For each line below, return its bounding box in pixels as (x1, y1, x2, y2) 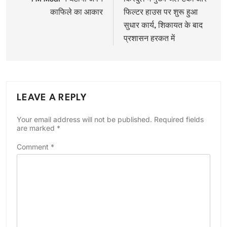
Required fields (154, 115, 204, 124)
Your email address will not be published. (17, 115, 152, 124)
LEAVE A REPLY (17, 93, 87, 102)
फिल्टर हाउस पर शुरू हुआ (124, 9, 198, 17)
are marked (17, 123, 57, 132)
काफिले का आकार (50, 9, 103, 17)
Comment (17, 142, 51, 151)
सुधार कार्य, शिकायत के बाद (124, 22, 203, 30)
